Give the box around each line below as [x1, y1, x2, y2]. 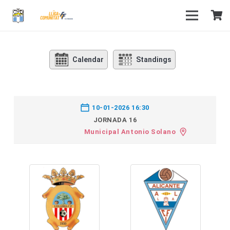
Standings [136, 55, 171, 64]
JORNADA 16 [93, 116, 137, 124]
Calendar [72, 55, 104, 64]
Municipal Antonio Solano [84, 128, 176, 136]
